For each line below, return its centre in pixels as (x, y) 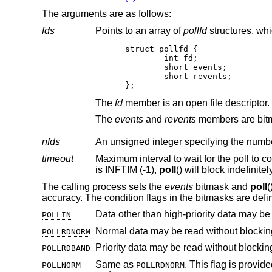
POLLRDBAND (66, 248)
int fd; (162, 58)
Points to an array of (139, 30)
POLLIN (56, 215)
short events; (176, 67)
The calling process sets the (103, 186)
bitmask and (221, 186)
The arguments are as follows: (106, 13)
